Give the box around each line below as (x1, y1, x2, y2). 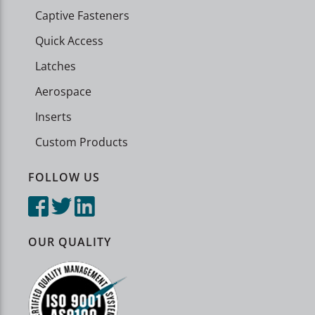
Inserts (35, 108, 72, 124)
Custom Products (35, 134, 128, 150)
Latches (35, 58, 76, 74)
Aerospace (35, 83, 91, 99)
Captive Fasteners (35, 7, 129, 23)
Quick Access (35, 32, 103, 49)
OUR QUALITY (28, 233, 111, 250)
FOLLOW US (28, 169, 100, 185)
